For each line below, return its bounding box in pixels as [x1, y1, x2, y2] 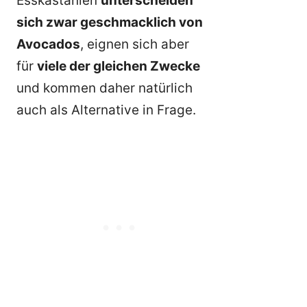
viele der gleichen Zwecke [37, 58, 200, 75]
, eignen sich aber [80, 36, 189, 53]
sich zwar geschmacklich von [16, 14, 203, 31]
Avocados [16, 36, 80, 53]
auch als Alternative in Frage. [16, 102, 196, 119]
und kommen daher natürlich [16, 80, 193, 97]
